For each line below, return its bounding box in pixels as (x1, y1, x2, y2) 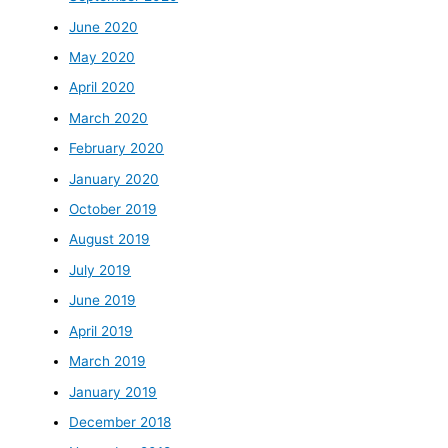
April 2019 (69, 322, 134, 339)
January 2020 (69, 170, 160, 187)
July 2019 (69, 261, 132, 278)
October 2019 (69, 201, 158, 218)
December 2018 (69, 413, 172, 430)
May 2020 (69, 49, 136, 66)
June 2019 (69, 292, 137, 309)
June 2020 (69, 18, 139, 35)
